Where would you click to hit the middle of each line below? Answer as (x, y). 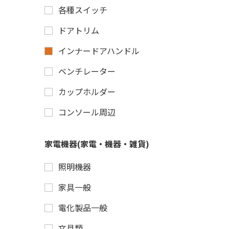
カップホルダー (87, 91)
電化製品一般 (83, 208)
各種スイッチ (83, 10)
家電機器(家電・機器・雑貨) (97, 144)
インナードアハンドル (99, 51)
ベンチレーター (87, 71)
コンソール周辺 (87, 112)
